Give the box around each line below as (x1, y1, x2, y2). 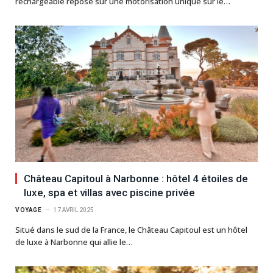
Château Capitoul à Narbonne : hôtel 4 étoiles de (24, 172, 248, 185)
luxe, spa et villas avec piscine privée (24, 186, 195, 199)
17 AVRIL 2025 (54, 206, 94, 213)
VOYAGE (15, 206, 41, 213)
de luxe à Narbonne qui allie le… (15, 236, 133, 247)
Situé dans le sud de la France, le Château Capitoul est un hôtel (15, 224, 247, 235)
